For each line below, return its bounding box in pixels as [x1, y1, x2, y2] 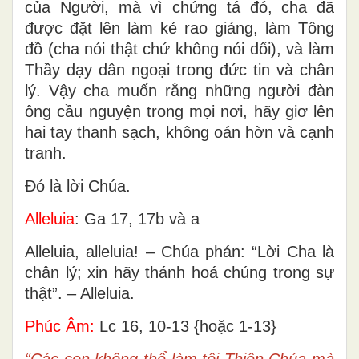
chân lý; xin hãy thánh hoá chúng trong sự [25, 263, 334, 281]
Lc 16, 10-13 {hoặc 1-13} [95, 317, 276, 335]
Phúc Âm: [25, 317, 95, 335]
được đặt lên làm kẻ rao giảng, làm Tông [25, 18, 334, 37]
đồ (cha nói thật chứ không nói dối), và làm [25, 39, 334, 58]
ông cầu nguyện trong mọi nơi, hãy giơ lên [25, 102, 334, 120]
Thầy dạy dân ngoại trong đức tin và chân [25, 60, 334, 79]
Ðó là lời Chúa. [25, 176, 131, 195]
